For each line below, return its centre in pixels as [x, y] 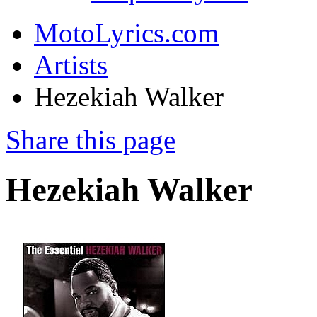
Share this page [91, 140]
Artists [71, 65]
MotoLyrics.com [126, 33]
